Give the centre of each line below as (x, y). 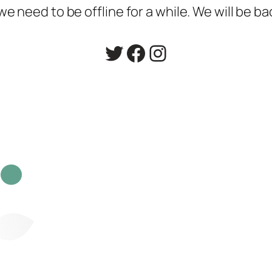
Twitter (138, 52)
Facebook (172, 52)
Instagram (196, 52)
